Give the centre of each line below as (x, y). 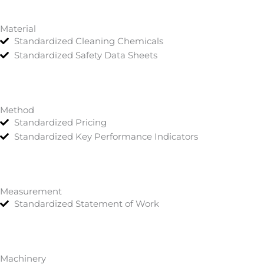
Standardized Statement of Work (86, 203)
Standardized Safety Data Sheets (85, 55)
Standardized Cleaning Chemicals (88, 41)
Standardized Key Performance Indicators (106, 136)
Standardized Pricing (60, 122)
